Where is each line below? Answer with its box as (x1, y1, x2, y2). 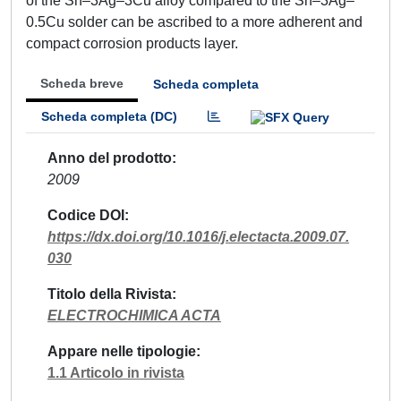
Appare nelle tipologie (47, 343, 196, 359)
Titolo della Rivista (47, 286, 172, 302)
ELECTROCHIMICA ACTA (47, 307, 221, 323)
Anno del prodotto (47, 149, 172, 166)
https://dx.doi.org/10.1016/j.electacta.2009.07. (47, 228, 349, 244)
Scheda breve (40, 76, 124, 90)
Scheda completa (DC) (41, 109, 177, 124)
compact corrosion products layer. (26, 36, 238, 51)
